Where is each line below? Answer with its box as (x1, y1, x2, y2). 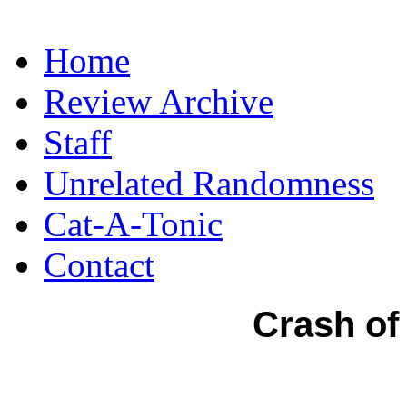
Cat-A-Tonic (44, 204, 223, 243)
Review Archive (44, 82, 273, 121)
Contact (44, 245, 154, 284)
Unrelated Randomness (44, 164, 374, 203)
